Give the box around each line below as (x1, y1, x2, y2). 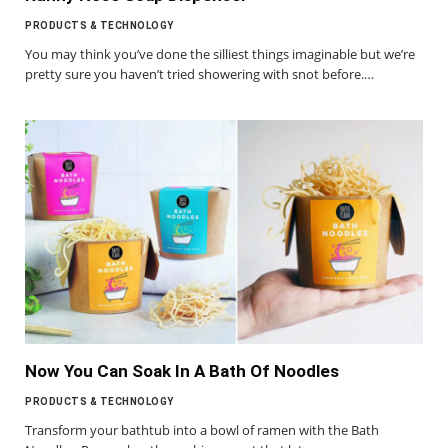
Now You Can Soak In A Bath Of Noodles (25, 360, 339, 381)
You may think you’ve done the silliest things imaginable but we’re (25, 44, 415, 63)
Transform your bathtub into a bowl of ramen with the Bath (25, 420, 379, 439)
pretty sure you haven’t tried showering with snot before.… (25, 64, 374, 83)
